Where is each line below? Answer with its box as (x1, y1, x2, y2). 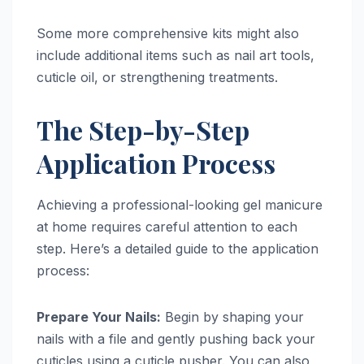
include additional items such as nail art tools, (37, 46, 314, 63)
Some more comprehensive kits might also (37, 24, 299, 41)
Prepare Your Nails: (37, 308, 161, 325)
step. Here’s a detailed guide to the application (37, 240, 318, 257)
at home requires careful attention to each (37, 218, 297, 235)
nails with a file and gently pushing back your (37, 330, 315, 347)
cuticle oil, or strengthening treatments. (37, 68, 278, 85)
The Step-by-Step (37, 111, 249, 147)
